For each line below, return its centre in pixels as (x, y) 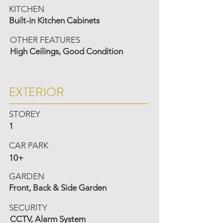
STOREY (25, 114)
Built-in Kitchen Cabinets (54, 20)
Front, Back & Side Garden (58, 188)
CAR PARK (29, 145)
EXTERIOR (37, 92)
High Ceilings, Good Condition (66, 51)
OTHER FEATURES (45, 40)
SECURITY (28, 208)
